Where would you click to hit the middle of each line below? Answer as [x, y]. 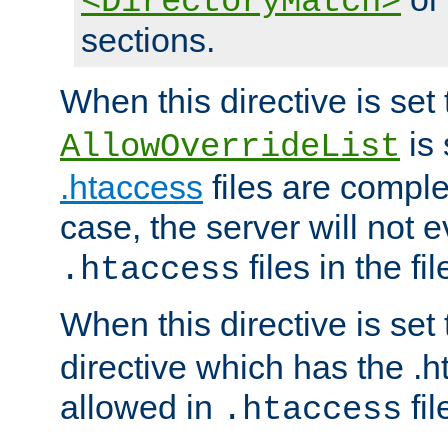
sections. [148, 40]
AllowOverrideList [230, 147]
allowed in [141, 407]
